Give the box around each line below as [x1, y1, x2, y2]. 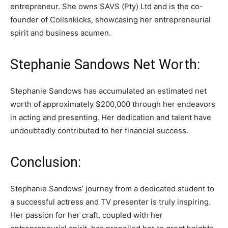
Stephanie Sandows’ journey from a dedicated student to [10, 184, 214, 193]
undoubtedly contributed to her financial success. [10, 126, 188, 135]
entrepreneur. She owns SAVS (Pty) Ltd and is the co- [10, 2, 203, 11]
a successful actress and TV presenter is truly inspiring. [10, 197, 211, 207]
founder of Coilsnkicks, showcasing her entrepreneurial [10, 15, 211, 24]
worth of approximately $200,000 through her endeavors [10, 99, 215, 109]
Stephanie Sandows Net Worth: [10, 56, 200, 73]
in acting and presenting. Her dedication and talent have [10, 112, 211, 122]
